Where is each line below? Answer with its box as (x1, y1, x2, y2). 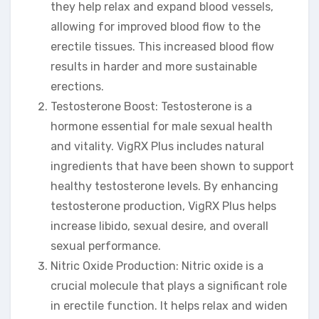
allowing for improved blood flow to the (51, 19, 261, 33)
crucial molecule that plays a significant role (51, 278, 287, 293)
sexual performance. (51, 239, 161, 253)
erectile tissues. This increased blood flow (51, 39, 274, 53)
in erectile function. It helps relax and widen (51, 298, 288, 313)
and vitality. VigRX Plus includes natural (51, 139, 264, 153)
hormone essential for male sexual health (51, 119, 273, 133)
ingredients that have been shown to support (51, 159, 294, 173)
